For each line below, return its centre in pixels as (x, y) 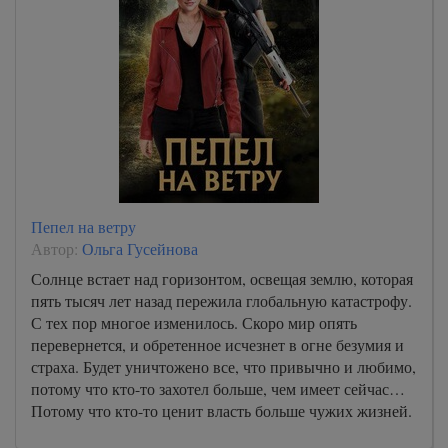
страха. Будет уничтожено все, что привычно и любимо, (223, 366)
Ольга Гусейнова (140, 248)
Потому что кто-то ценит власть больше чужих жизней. (221, 410)
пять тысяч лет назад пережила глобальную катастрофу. (221, 300)
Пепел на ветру (83, 226)
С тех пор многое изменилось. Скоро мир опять (194, 322)
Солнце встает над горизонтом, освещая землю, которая (222, 278)
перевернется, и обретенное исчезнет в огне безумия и (217, 344)
